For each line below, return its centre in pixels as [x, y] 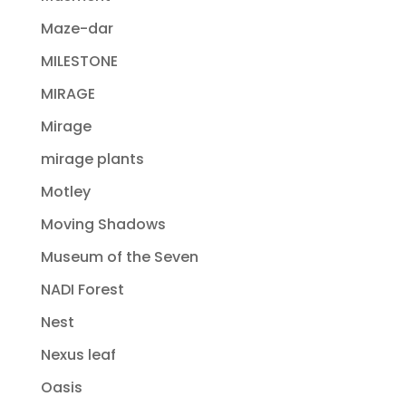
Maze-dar [77, 29]
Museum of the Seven [119, 257]
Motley [65, 192]
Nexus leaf [78, 355]
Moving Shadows [103, 225]
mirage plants [92, 159]
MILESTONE [79, 62]
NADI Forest [82, 290]
